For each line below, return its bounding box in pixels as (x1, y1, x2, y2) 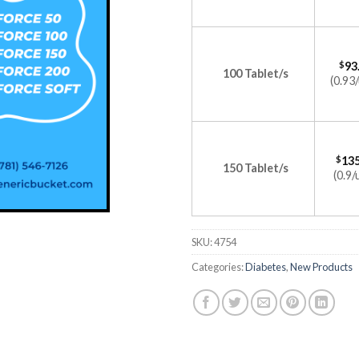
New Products (290, 260, 353, 273)
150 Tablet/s (222, 161, 288, 175)
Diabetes (245, 260, 286, 273)
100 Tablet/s (222, 67, 288, 80)
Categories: (192, 260, 245, 273)
